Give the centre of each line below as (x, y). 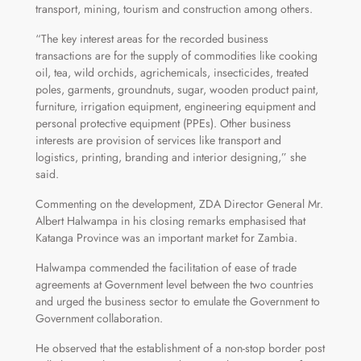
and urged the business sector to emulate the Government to (177, 302)
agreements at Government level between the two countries (174, 285)
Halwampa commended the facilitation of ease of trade (166, 268)
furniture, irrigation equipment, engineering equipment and (175, 107)
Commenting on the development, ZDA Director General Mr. (179, 204)
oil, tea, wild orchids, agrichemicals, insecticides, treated (172, 73)
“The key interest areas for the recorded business (151, 39)
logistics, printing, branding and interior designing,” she (170, 158)
